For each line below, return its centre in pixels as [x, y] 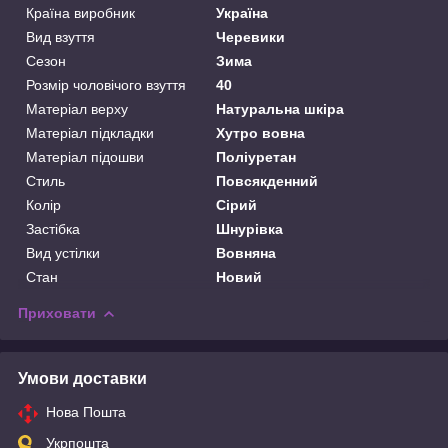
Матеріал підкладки [90, 132]
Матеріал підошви [85, 156]
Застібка [53, 228]
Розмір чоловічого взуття [106, 84]
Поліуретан [256, 156]
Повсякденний [267, 180]
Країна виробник [80, 12]
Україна [242, 12]
